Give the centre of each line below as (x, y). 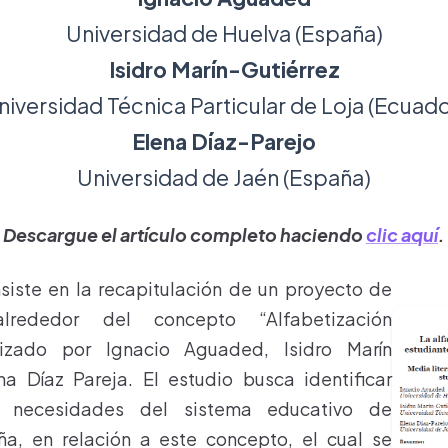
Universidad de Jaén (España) (224, 177)
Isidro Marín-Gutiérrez (224, 69)
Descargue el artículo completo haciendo (184, 234)
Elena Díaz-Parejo (224, 141)
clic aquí (402, 234)
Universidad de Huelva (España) (224, 33)
